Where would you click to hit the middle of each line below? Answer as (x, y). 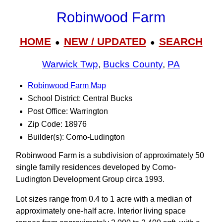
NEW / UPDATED (105, 41)
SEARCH (181, 41)
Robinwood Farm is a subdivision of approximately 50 (110, 155)
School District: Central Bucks (80, 98)
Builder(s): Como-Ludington (76, 137)
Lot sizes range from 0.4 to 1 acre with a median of (104, 199)
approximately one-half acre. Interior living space (101, 211)
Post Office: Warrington (68, 111)
